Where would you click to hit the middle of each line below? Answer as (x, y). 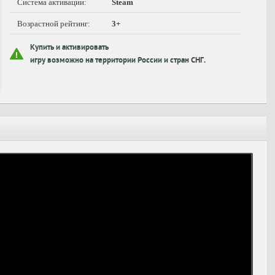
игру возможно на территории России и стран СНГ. (118, 61)
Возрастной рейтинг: (54, 24)
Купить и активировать (69, 48)
